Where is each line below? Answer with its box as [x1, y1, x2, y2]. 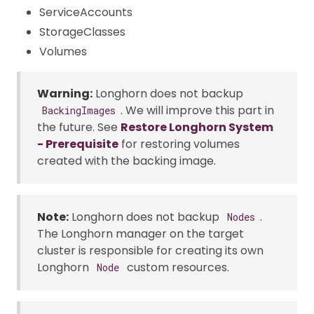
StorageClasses [39, 23, 125, 40]
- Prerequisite [37, 135, 118, 152]
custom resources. [124, 259, 229, 275]
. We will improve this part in [121, 102, 274, 118]
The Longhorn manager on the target [37, 225, 244, 242]
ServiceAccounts [39, 4, 132, 20]
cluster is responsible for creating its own [37, 242, 264, 259]
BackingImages [42, 103, 116, 117]
